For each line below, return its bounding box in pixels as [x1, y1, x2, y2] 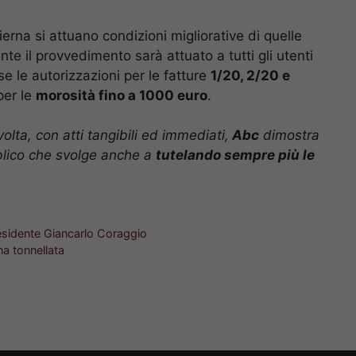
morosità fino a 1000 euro [36, 87, 207, 103]
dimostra [259, 127, 319, 144]
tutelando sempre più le [156, 147, 315, 164]
